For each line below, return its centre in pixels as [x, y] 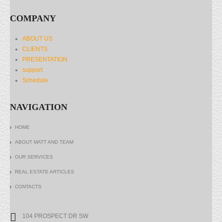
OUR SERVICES [34, 157]
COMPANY [33, 19]
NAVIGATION [39, 107]
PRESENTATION [45, 60]
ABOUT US [37, 39]
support [32, 70]
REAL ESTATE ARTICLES [45, 172]
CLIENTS [35, 49]
